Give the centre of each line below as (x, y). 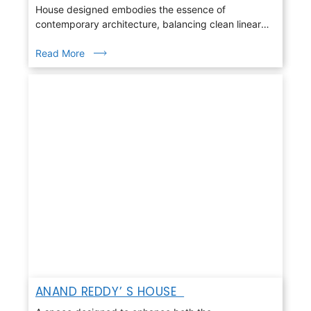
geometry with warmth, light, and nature (126, 38)
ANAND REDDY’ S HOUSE (110, 291)
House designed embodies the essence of (130, 9)
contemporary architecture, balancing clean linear (148, 24)
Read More (60, 53)
